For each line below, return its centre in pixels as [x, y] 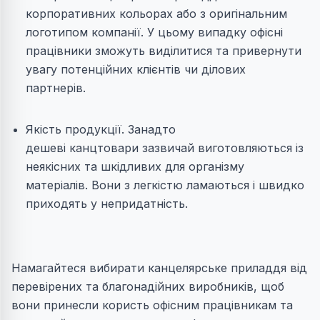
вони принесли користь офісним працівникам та [152, 305]
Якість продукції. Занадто [101, 130]
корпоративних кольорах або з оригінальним [156, 14]
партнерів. [56, 88]
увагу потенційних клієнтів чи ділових [136, 70]
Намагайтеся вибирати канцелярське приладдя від [159, 268]
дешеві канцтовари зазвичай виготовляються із [165, 148]
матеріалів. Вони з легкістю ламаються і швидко [165, 185]
